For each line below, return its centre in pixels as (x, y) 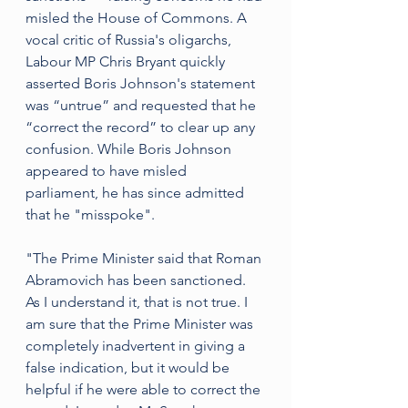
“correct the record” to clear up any (142, 127)
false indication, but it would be (129, 367)
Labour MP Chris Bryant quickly (127, 61)
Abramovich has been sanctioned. (138, 280)
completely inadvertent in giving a (137, 346)
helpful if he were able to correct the (145, 389)
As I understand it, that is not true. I (138, 302)
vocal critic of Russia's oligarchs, (130, 40)
